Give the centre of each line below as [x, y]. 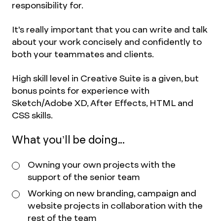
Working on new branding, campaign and [112, 193]
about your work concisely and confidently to [107, 42]
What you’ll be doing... [68, 140]
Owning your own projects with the [102, 165]
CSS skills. [32, 115]
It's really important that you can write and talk [110, 29]
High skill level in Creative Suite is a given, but [105, 78]
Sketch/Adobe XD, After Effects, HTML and [103, 103]
